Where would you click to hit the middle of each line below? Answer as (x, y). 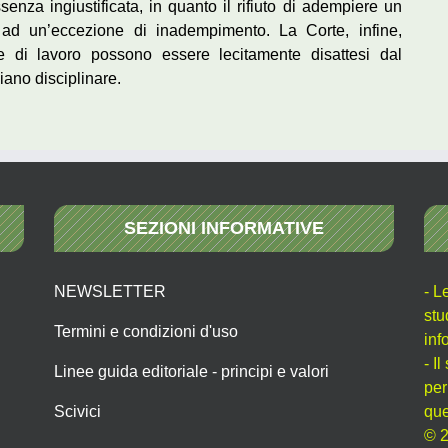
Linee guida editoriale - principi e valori (191, 371)
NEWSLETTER (110, 291)
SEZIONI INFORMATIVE (224, 227)
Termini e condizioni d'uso (146, 331)
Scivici (77, 411)
